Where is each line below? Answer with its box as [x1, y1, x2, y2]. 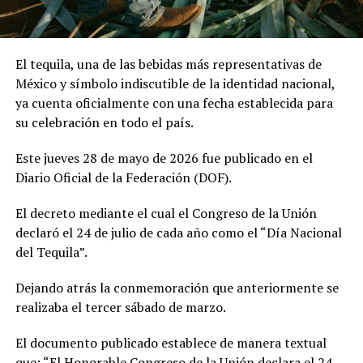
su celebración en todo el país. [15, 113, 194, 131]
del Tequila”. [15, 242, 88, 261]
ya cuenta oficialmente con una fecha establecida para [15, 93, 333, 112]
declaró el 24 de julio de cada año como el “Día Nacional [15, 223, 342, 241]
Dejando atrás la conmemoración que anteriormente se [15, 278, 339, 297]
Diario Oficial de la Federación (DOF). [15, 168, 232, 186]
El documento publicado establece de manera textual [15, 333, 327, 352]
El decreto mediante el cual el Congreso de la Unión [15, 203, 317, 222]
